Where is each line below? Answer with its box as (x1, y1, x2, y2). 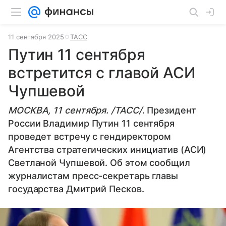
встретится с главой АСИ (8, 64, 195, 82)
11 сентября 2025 (8, 33, 64, 41)
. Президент (142, 105, 196, 116)
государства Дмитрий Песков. (8, 184, 144, 194)
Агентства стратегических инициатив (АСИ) (8, 144, 207, 155)
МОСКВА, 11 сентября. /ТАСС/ (8, 105, 142, 116)
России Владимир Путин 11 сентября (8, 118, 175, 129)
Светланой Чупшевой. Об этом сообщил (8, 157, 190, 168)
